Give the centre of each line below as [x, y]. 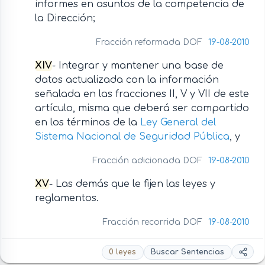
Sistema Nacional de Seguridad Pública [132, 136]
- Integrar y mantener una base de [138, 65]
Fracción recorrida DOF [154, 222]
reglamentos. [67, 198]
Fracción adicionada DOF [149, 160]
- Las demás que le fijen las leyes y [132, 184]
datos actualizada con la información [127, 80]
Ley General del [178, 122]
